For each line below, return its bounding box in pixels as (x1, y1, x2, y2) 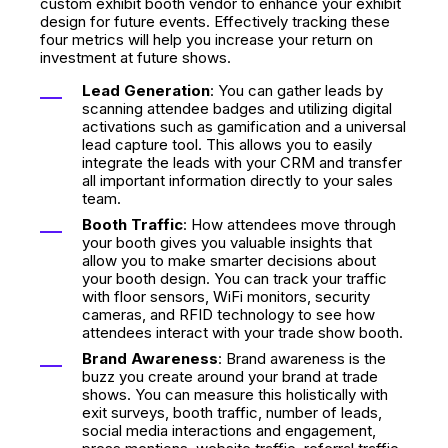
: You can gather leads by (210, 81, 383, 100)
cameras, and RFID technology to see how (82, 305, 375, 324)
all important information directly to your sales (82, 171, 393, 190)
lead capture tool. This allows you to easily (82, 135, 372, 154)
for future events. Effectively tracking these (86, 12, 390, 31)
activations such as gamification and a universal (82, 117, 406, 136)
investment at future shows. (40, 48, 231, 67)
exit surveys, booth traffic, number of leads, (82, 403, 382, 422)
